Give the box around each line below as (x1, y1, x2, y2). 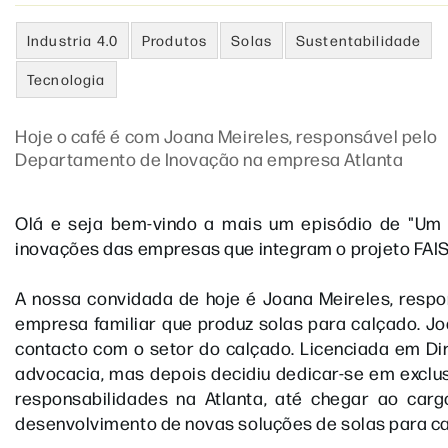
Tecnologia (27, 70, 106, 88)
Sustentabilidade (295, 31, 422, 49)
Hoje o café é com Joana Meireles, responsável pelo (15, 124, 439, 147)
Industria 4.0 (27, 31, 118, 49)
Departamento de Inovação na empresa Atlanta (15, 147, 404, 170)
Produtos (141, 31, 208, 49)
